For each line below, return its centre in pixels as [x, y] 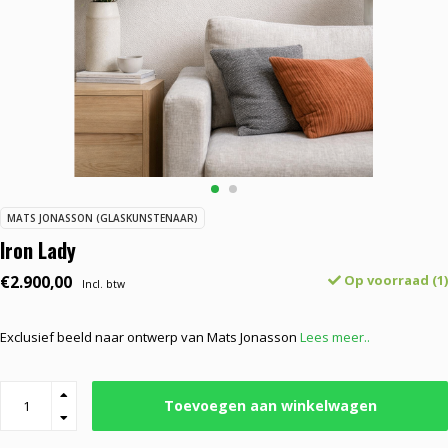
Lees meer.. [335, 337]
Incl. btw [103, 284]
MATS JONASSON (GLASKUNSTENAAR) [102, 218]
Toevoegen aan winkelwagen [270, 405]
